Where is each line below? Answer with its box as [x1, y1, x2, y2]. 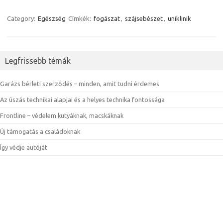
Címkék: [68, 15, 93, 22]
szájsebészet [125, 15, 163, 22]
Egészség [38, 15, 66, 22]
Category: [7, 15, 37, 22]
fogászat [94, 15, 120, 22]
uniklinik [168, 15, 191, 22]
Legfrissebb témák [5, 56, 71, 65]
